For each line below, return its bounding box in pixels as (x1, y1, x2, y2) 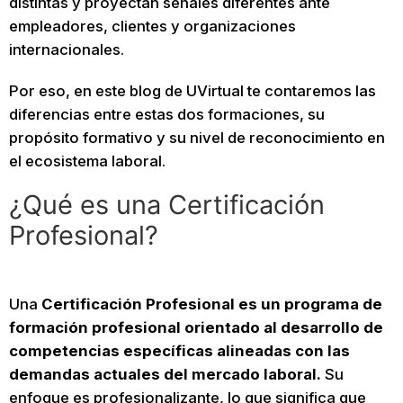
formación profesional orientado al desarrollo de (8, 318, 383, 336)
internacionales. (8, 40, 124, 59)
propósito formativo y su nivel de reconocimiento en (8, 128, 385, 147)
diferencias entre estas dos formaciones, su (8, 104, 325, 123)
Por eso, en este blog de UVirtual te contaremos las (8, 81, 376, 100)
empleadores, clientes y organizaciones (8, 17, 296, 36)
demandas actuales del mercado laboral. (8, 364, 321, 383)
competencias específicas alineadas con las (8, 341, 350, 360)
